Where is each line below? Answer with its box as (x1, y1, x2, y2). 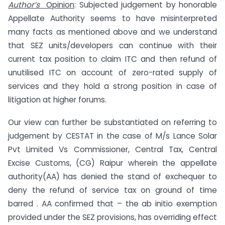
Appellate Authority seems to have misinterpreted (8, 13, 217, 24)
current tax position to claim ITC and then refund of (8, 54, 217, 65)
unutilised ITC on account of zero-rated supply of (8, 67, 217, 78)
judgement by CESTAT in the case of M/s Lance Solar (8, 131, 217, 142)
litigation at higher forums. (8, 94, 106, 105)
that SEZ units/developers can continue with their (8, 40, 217, 51)
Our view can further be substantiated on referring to (8, 117, 217, 128)
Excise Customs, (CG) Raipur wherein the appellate (8, 158, 217, 169)
